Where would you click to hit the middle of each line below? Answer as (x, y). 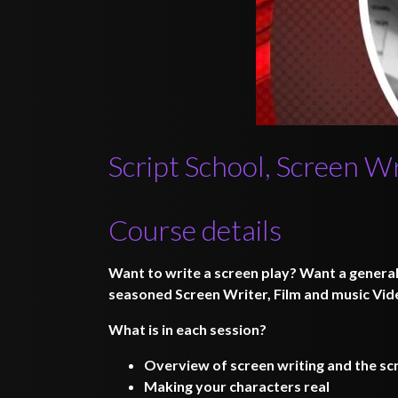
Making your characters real (237, 386)
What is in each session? (187, 329)
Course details (195, 230)
